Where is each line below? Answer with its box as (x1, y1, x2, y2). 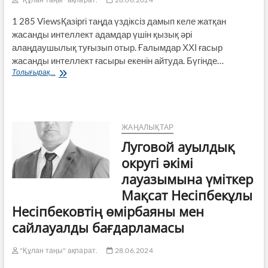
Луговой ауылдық (121, 137, 235, 156)
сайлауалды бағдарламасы (11, 218, 184, 236)
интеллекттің (54, 77, 108, 87)
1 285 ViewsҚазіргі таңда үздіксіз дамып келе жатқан (11, 15, 226, 26)
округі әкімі (121, 153, 194, 172)
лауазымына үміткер (121, 169, 254, 188)
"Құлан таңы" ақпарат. (18, 245, 98, 255)
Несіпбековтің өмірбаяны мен (11, 202, 204, 220)
